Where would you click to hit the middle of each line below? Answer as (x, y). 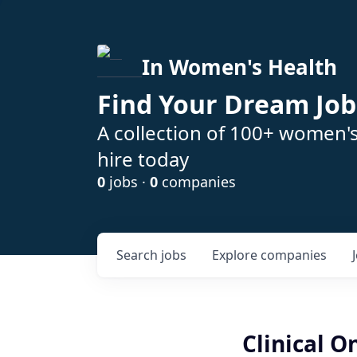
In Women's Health (239, 67)
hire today (143, 159)
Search (139, 255)
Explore (236, 255)
